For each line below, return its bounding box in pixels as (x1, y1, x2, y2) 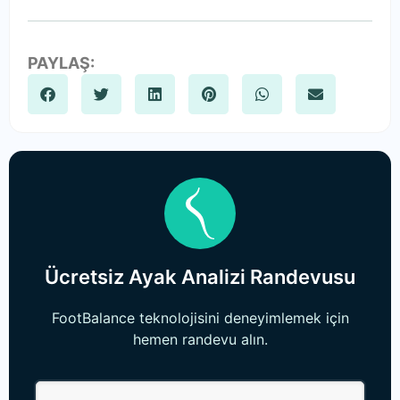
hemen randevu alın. (132, 330, 268, 349)
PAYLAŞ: (28, 54, 95, 73)
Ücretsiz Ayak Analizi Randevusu (45, 265, 355, 289)
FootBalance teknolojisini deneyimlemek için (51, 309, 349, 328)
